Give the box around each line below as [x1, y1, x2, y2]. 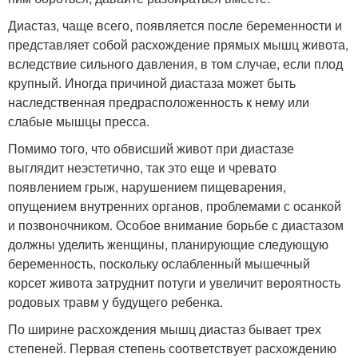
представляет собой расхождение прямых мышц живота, [8, 34, 348, 54]
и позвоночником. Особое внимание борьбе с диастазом [8, 215, 344, 234]
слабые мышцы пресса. [8, 111, 149, 130]
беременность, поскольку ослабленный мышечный [8, 253, 310, 272]
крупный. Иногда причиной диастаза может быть [8, 73, 296, 92]
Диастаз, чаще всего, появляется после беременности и [8, 15, 342, 34]
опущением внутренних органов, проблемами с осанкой [8, 196, 341, 215]
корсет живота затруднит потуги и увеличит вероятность [8, 272, 340, 292]
